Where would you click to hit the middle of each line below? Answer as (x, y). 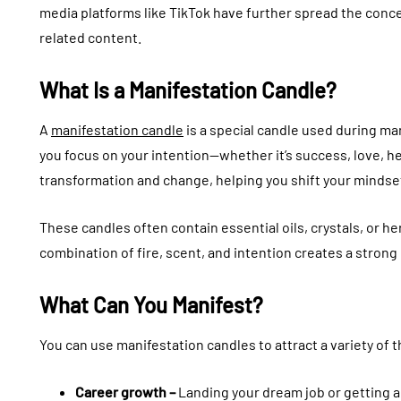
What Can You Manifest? (151, 305)
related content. (90, 38)
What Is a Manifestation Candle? (188, 90)
